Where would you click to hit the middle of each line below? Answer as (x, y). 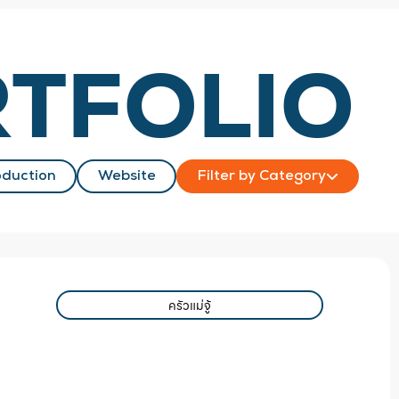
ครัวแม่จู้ (190, 305)
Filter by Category (261, 176)
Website (126, 176)
